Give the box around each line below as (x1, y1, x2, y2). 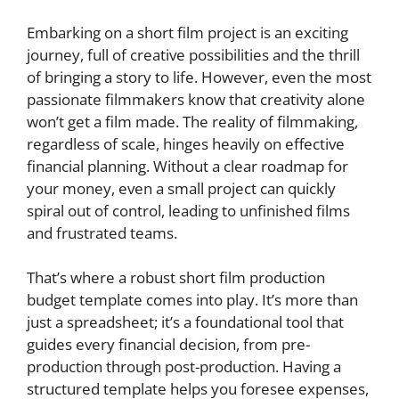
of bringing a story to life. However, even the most (27, 66, 371, 87)
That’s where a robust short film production (27, 267, 325, 288)
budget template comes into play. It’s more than (27, 289, 358, 310)
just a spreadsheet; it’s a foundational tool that (27, 312, 344, 332)
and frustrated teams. (27, 222, 177, 243)
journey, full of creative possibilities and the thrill (27, 44, 360, 65)
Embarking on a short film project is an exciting (27, 21, 348, 43)
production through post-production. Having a (27, 356, 341, 377)
